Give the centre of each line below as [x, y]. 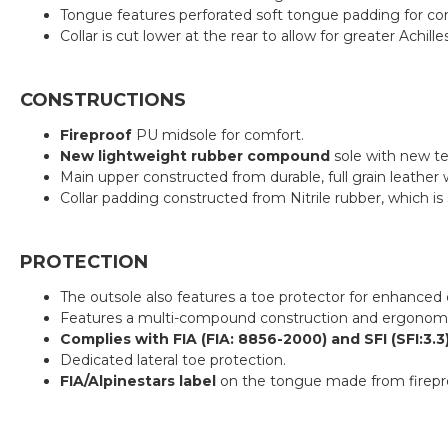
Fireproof [98, 135]
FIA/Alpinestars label [138, 381]
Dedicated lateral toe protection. [173, 360]
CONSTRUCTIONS [103, 100]
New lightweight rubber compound [195, 156]
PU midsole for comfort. [220, 135]
